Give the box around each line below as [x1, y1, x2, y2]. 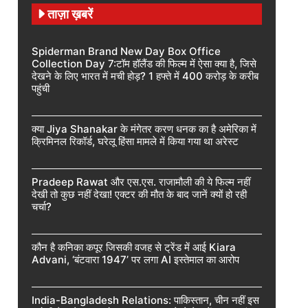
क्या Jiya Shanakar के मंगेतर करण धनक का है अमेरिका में [32, 122, 256, 135]
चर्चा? [32, 199, 52, 213]
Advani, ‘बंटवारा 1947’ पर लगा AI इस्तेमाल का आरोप [32, 252, 239, 266]
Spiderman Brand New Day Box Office [32, 44, 221, 58]
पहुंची [32, 81, 49, 95]
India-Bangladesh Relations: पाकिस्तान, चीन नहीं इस [32, 293, 259, 307]
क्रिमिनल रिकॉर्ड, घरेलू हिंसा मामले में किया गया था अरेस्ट [32, 134, 239, 148]
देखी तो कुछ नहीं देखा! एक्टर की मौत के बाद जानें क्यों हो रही [32, 187, 247, 201]
